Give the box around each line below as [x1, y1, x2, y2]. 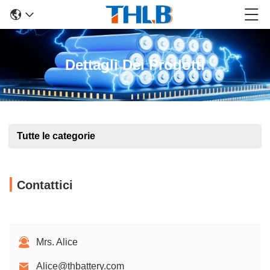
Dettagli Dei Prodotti [65, 57, 205, 73]
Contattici [17, 178, 73, 192]
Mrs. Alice [36, 237, 78, 247]
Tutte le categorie [17, 131, 95, 141]
